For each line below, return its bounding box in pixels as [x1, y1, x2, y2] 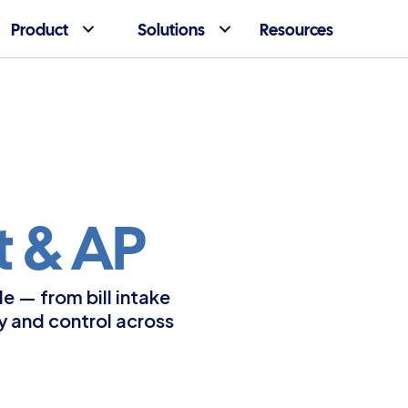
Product [10, 18, 68, 40]
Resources [259, 18, 333, 40]
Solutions [137, 18, 205, 40]
